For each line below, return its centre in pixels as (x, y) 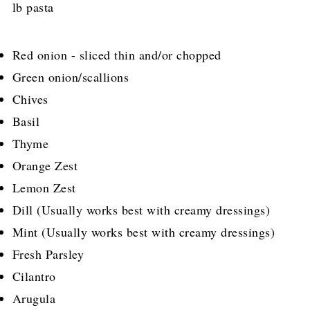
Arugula (34, 299)
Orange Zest (45, 166)
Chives (30, 99)
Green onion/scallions (71, 77)
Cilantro (34, 276)
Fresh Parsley (48, 254)
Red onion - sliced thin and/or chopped (117, 55)
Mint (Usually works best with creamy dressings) (144, 232)
